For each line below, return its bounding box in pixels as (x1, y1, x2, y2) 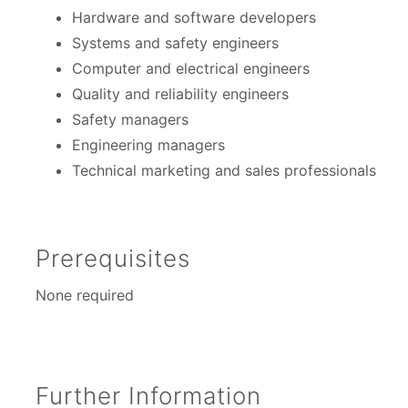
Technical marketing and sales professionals (72, 161, 377, 179)
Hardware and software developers (72, 8, 317, 26)
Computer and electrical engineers (72, 59, 311, 77)
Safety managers (72, 110, 189, 128)
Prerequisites (36, 244, 191, 272)
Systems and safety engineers (72, 34, 280, 52)
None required (36, 286, 135, 304)
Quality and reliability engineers (72, 85, 290, 103)
